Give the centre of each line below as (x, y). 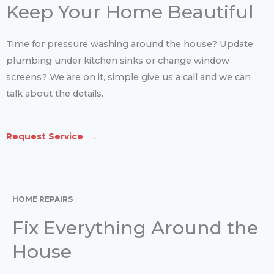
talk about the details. (55, 93)
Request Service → (51, 137)
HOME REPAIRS (43, 199)
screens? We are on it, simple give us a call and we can (128, 77)
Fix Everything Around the (135, 228)
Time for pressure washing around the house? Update (130, 44)
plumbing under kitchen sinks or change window (118, 60)
